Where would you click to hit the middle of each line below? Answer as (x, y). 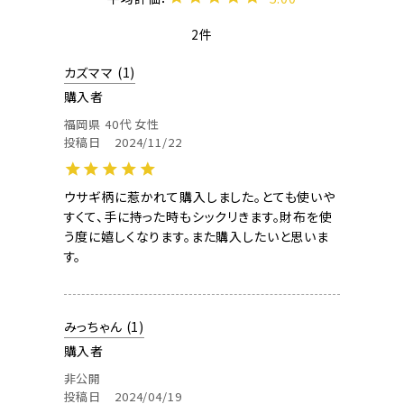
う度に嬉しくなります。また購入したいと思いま (196, 237)
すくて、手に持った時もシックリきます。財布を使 (198, 217)
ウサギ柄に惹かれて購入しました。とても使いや (199, 197)
